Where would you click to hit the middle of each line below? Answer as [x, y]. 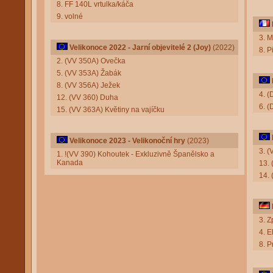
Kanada [70, 163]
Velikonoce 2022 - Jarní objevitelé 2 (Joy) [140, 48]
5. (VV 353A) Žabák [89, 73]
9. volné [70, 16]
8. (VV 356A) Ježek [88, 85]
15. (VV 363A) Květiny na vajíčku [111, 110]
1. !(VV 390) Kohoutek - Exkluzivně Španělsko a [136, 154]
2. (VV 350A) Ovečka [91, 61]
